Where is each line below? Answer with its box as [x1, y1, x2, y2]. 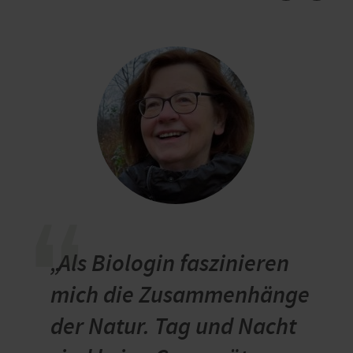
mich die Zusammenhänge [50, 279, 310, 310]
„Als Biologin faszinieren [50, 247, 289, 278]
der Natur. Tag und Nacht [50, 310, 296, 341]
